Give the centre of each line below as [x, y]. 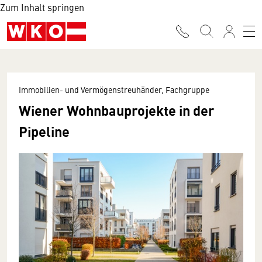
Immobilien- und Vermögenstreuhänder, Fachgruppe [114, 89]
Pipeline [44, 131]
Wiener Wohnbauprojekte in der [117, 110]
